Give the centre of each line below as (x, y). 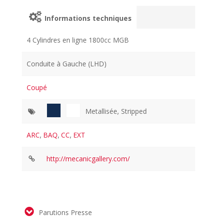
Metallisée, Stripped (116, 111)
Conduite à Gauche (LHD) (67, 63)
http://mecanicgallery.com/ (88, 158)
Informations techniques (87, 18)
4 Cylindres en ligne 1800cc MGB (78, 40)
